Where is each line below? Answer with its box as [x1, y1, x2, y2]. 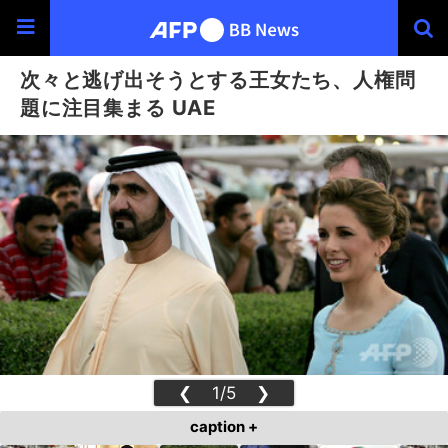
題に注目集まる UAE [20, 95, 216, 120]
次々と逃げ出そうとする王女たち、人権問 [20, 67, 416, 92]
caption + [190, 417, 258, 436]
